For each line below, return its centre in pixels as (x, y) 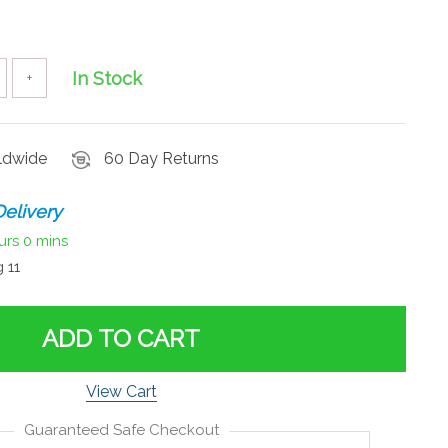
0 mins (45, 241)
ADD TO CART (121, 338)
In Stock (107, 78)
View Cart (121, 391)
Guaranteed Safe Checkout (121, 429)
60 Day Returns (161, 158)
